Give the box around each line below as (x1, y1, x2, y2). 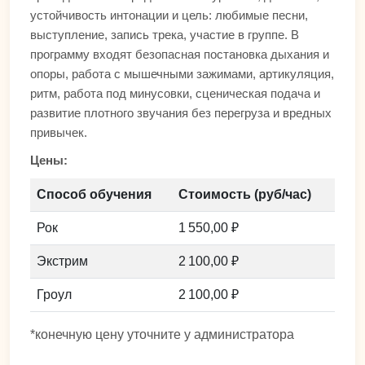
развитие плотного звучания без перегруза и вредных (30, 105, 332, 120)
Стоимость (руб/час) (178, 187, 311, 201)
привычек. (30, 125, 87, 139)
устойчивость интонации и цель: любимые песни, (30, 7, 308, 22)
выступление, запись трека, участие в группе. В (30, 27, 299, 42)
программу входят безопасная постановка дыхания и (30, 46, 329, 61)
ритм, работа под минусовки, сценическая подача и (30, 86, 320, 100)
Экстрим (37, 253, 88, 268)
